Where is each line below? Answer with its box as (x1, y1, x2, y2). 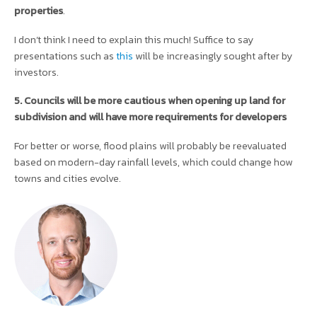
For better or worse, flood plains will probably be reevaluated (14, 138, 287, 154)
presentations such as (14, 47, 116, 64)
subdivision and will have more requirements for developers (14, 109, 287, 125)
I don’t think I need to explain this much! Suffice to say (14, 31, 253, 47)
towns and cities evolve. (14, 171, 123, 187)
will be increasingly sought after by (133, 47, 292, 64)
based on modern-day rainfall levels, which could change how (14, 154, 293, 171)
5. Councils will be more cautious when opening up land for (14, 93, 285, 109)
